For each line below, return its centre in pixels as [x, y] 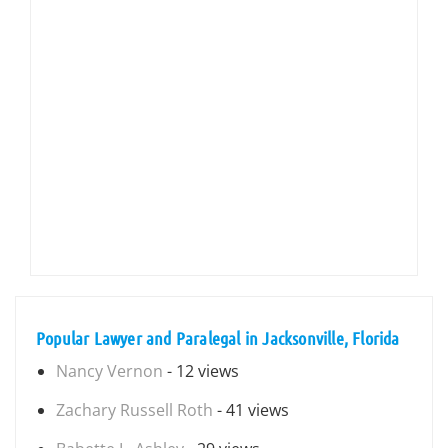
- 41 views [251, 410]
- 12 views [201, 371]
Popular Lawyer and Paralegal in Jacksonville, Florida [218, 338]
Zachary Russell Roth [134, 410]
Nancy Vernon [109, 371]
